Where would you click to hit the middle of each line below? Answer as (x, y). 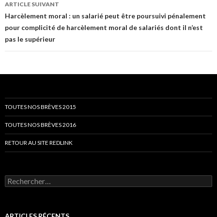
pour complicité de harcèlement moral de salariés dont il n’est (104, 27)
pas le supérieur (30, 39)
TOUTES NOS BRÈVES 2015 (40, 107)
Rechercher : (24, 179)
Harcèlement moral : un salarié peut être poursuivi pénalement (105, 15)
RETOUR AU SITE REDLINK (39, 142)
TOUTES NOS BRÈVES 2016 (40, 124)
